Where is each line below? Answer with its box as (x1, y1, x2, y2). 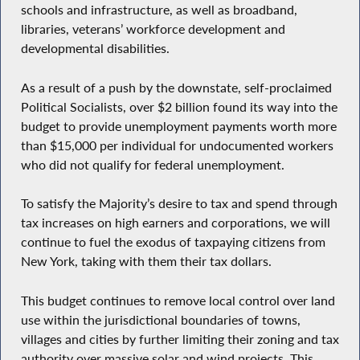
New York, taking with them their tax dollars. (20, 253, 272, 270)
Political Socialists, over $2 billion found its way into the (20, 98, 337, 115)
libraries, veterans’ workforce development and (20, 21, 285, 38)
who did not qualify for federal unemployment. (20, 156, 288, 173)
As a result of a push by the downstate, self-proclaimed (20, 79, 332, 96)
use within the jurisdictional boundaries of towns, (20, 312, 301, 329)
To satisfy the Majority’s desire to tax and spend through (20, 195, 337, 212)
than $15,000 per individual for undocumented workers (20, 137, 333, 153)
